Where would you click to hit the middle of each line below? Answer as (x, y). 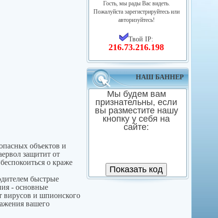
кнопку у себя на (136, 119)
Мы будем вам (136, 94)
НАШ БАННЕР (160, 77)
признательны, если (136, 102)
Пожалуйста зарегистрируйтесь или (136, 12)
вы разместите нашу (136, 110)
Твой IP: (141, 39)
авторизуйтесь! (136, 20)
